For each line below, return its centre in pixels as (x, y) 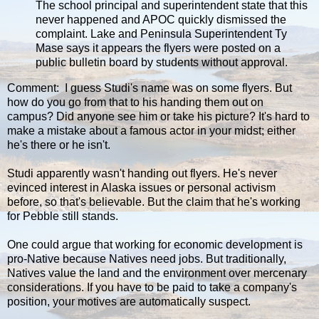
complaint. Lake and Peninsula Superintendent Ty (161, 33)
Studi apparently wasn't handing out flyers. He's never (142, 173)
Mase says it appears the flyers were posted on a (158, 48)
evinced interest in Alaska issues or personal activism (141, 187)
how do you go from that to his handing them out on (135, 102)
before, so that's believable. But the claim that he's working (154, 202)
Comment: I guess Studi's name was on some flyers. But (150, 88)
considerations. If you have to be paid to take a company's (152, 287)
